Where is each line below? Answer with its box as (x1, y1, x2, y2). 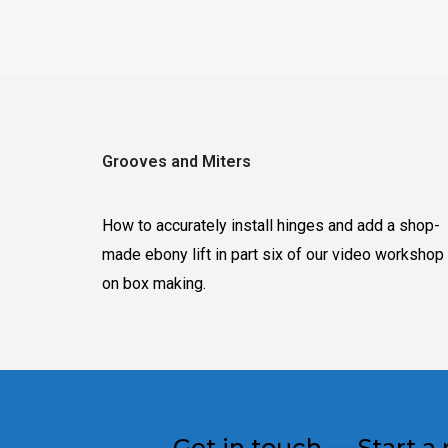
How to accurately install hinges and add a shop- (102, 216, 440, 235)
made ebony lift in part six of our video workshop (102, 245, 444, 264)
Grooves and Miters (102, 152, 251, 171)
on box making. (102, 274, 206, 293)
